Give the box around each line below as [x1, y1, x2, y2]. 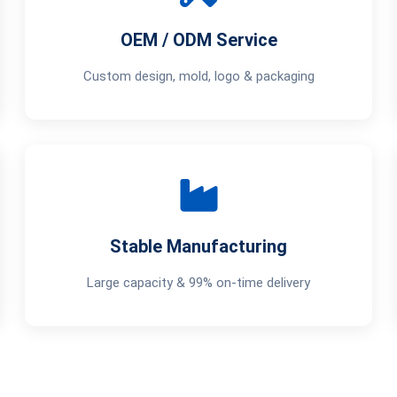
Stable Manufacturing [110, 236, 287, 257]
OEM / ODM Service [120, 29, 277, 51]
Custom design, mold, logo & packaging [82, 68, 315, 84]
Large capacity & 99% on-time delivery [87, 275, 310, 291]
